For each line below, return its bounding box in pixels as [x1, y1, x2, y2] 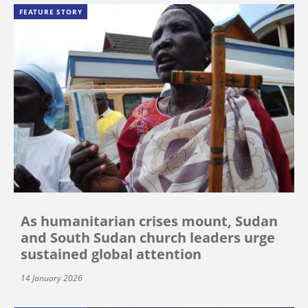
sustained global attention [21, 244, 201, 263]
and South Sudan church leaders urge [21, 228, 275, 247]
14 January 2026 [21, 272, 82, 284]
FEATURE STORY [19, 7, 82, 17]
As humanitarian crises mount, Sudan [21, 211, 278, 230]
